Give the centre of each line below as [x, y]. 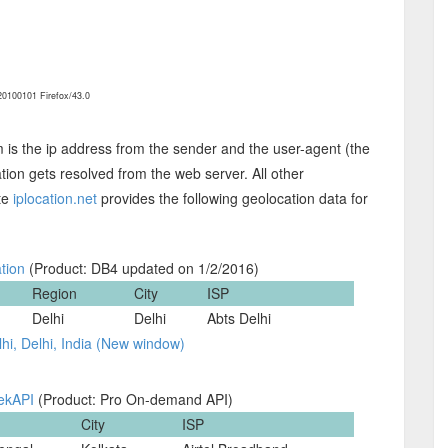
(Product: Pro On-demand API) [133, 399]
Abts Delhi [239, 318]
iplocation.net [55, 198]
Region [54, 293]
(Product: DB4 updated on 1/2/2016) [141, 268]
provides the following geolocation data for [232, 198]
